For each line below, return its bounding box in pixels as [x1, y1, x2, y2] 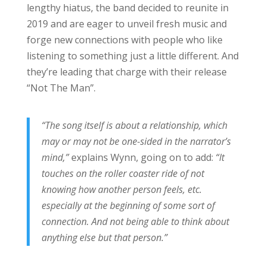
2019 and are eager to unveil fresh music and [26, 17, 227, 30]
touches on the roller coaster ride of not [41, 166, 204, 180]
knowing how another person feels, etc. [41, 182, 202, 196]
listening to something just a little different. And [26, 49, 239, 62]
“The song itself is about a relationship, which [41, 118, 227, 132]
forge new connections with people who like [26, 33, 223, 46]
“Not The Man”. [26, 81, 96, 94]
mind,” [41, 150, 69, 164]
